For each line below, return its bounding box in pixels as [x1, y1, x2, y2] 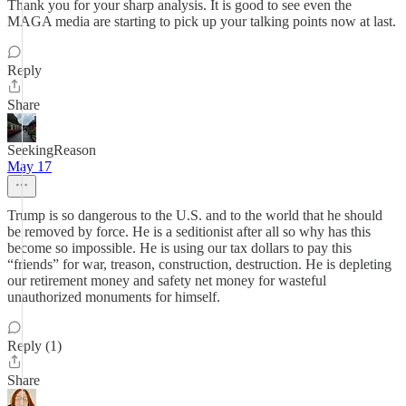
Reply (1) [7, 338, 62, 353]
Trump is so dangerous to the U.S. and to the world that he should [7, 208, 382, 223]
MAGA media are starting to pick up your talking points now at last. [7, 14, 396, 29]
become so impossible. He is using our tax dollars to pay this [7, 240, 352, 256]
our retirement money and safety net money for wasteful [7, 273, 326, 288]
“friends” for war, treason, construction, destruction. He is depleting [7, 256, 391, 272]
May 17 [7, 159, 52, 174]
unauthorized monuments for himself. [7, 289, 220, 304]
